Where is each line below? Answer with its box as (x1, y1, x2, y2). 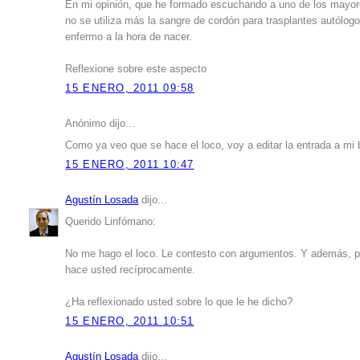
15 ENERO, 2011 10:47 (65, 159, 194, 171)
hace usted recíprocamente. (65, 264, 196, 276)
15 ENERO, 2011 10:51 (65, 315, 194, 327)
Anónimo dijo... (65, 118, 136, 130)
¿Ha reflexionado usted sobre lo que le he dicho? (65, 296, 293, 308)
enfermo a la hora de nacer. (65, 31, 193, 43)
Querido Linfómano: (65, 215, 157, 227)
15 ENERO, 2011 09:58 (65, 83, 194, 95)
